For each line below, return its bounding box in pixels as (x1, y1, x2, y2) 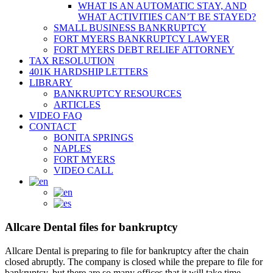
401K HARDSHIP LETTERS (29, 66, 148, 77)
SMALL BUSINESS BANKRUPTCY (54, 23, 207, 34)
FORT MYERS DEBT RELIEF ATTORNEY (54, 44, 235, 55)
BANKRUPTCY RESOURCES (54, 88, 182, 99)
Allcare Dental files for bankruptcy (5, 221, 178, 234)
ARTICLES (54, 99, 101, 110)
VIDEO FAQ (29, 110, 82, 121)
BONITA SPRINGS (54, 132, 133, 143)
